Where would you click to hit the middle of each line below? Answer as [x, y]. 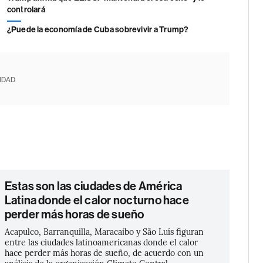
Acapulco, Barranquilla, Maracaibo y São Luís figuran [104, 232]
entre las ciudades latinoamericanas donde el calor [101, 242]
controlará [26, 10]
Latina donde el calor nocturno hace [97, 200]
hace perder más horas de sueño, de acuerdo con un [104, 253]
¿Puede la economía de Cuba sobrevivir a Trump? [98, 30]
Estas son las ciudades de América [93, 186]
